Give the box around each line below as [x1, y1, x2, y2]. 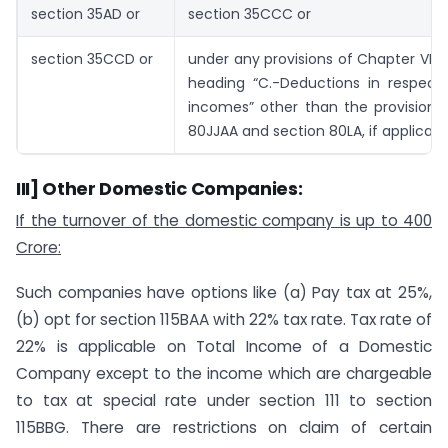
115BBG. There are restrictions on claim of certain [16, 416, 432, 438]
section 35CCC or [188, 4, 311, 25]
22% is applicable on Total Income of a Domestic [16, 335, 432, 357]
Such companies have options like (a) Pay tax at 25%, [16, 281, 432, 303]
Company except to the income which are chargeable [16, 362, 432, 384]
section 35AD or [31, 4, 140, 25]
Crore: [16, 237, 61, 259]
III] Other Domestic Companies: [16, 175, 303, 201]
